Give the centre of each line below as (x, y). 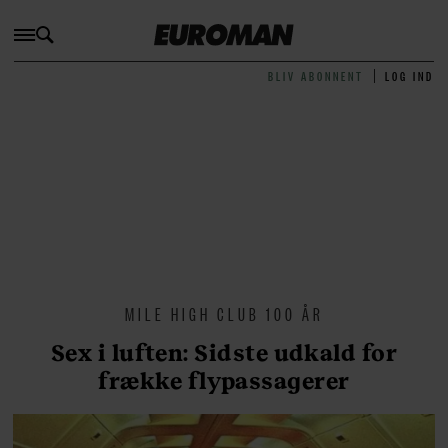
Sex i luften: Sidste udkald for (224, 352)
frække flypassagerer (224, 380)
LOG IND (410, 76)
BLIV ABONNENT (316, 76)
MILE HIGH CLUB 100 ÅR (224, 313)
